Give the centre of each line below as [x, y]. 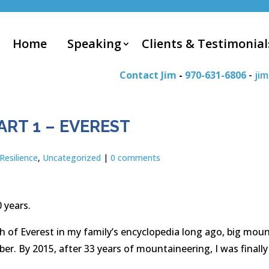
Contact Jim [148, 75]
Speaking [94, 43]
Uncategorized [72, 158]
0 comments [136, 158]
